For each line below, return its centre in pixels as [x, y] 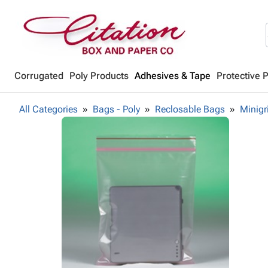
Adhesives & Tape [173, 76]
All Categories [48, 109]
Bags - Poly [116, 109]
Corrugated [39, 76]
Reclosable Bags [190, 109]
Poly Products [99, 76]
